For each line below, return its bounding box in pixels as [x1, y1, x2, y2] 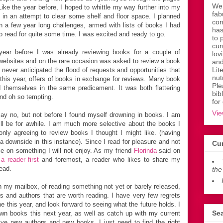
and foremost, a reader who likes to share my [39, 155, 181, 163]
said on [156, 146, 181, 154]
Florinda [133, 146, 157, 154]
